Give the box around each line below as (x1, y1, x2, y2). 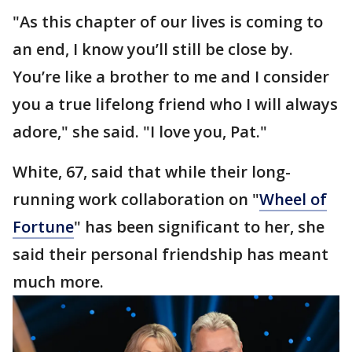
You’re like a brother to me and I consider (13, 66, 329, 87)
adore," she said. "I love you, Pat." (13, 121, 267, 142)
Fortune (13, 216, 74, 237)
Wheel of (259, 189, 327, 210)
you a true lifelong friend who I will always (13, 93, 338, 115)
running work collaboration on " (13, 189, 259, 210)
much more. (13, 271, 104, 292)
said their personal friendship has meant (13, 244, 328, 265)
